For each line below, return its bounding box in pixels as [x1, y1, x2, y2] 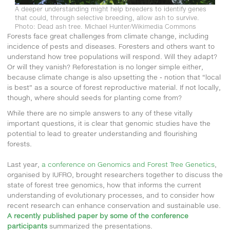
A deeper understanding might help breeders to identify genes [15, 5, 206, 13]
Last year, [7, 160, 42, 168]
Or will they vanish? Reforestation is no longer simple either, [7, 62, 203, 71]
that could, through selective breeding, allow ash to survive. [15, 13, 199, 22]
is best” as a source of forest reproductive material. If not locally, [7, 83, 221, 91]
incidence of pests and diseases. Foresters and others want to [7, 42, 215, 50]
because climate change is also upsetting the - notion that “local [7, 72, 221, 81]
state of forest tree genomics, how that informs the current [7, 180, 201, 189]
